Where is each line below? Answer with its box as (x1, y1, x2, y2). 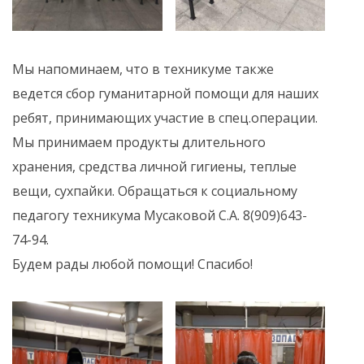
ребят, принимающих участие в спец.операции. (12, 109, 318, 128)
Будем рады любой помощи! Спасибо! (12, 255, 253, 274)
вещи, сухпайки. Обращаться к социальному (12, 182, 297, 201)
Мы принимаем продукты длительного (12, 133, 266, 152)
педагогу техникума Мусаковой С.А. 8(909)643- (12, 206, 307, 225)
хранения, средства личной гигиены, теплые (12, 158, 297, 176)
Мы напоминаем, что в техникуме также (12, 60, 274, 79)
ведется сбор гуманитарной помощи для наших (12, 84, 318, 103)
